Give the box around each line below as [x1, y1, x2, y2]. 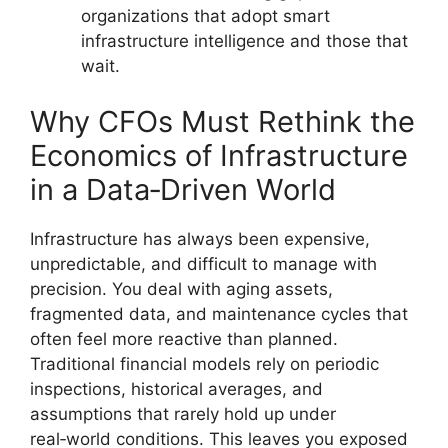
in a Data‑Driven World [30, 171, 336, 207]
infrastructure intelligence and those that [81, 31, 408, 51]
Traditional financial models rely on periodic [30, 353, 379, 374]
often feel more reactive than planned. [30, 328, 338, 349]
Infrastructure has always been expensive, [30, 228, 370, 249]
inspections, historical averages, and [30, 378, 323, 399]
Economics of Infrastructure [30, 137, 408, 173]
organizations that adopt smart [81, 6, 330, 26]
